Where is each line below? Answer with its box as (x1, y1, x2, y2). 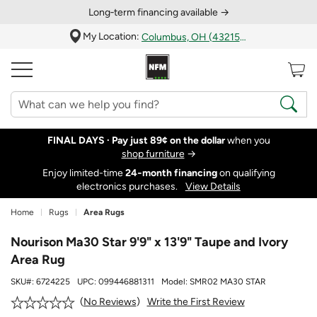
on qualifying (217, 166, 275, 179)
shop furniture (121, 148, 185, 161)
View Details (185, 180, 241, 192)
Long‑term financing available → (88, 6, 229, 18)
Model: (161, 277, 190, 287)
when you (224, 134, 270, 147)
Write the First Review (146, 295, 245, 308)
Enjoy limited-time (42, 166, 125, 179)
